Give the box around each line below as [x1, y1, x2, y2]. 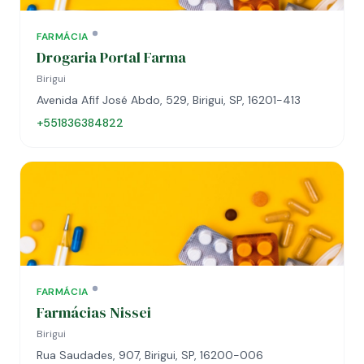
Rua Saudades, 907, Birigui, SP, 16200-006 [37, 348, 263, 362]
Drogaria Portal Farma [37, 47, 186, 67]
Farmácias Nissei [37, 302, 151, 323]
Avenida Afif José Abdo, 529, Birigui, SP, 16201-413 [37, 93, 301, 107]
